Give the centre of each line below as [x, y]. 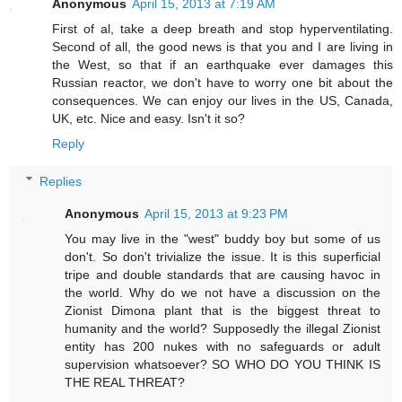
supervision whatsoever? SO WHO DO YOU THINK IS [223, 364]
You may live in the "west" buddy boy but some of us [223, 238]
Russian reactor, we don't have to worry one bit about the [223, 82]
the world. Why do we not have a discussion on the [223, 292]
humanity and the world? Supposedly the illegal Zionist [223, 328]
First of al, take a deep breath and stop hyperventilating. [223, 28]
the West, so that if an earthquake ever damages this [223, 64]
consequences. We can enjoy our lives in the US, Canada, [223, 100]
